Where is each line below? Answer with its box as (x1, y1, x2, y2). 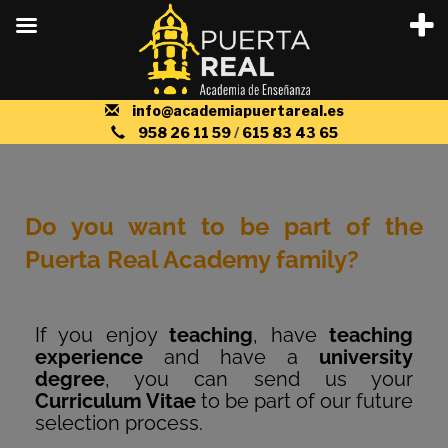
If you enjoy (35, 323, 170, 347)
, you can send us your (105, 367, 413, 391)
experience (35, 345, 143, 369)
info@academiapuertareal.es (131, 102, 344, 119)
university (319, 345, 413, 369)
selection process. (35, 411, 203, 435)
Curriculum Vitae (35, 389, 196, 413)
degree (35, 367, 105, 391)
